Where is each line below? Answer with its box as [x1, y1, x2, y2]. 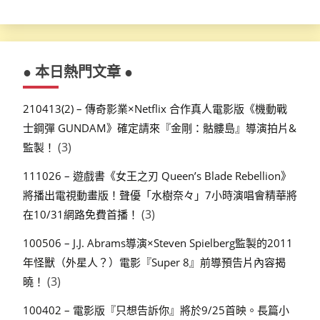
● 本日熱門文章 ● [23, 62, 133, 82]
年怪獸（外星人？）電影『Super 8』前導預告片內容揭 [23, 255, 286, 269]
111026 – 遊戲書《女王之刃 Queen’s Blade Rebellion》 [23, 169, 291, 184]
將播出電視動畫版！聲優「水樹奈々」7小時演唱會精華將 [23, 188, 297, 203]
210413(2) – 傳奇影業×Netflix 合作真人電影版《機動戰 [23, 101, 287, 116]
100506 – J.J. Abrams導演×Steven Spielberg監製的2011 [23, 236, 293, 250]
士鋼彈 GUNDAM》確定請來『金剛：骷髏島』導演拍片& [23, 121, 296, 136]
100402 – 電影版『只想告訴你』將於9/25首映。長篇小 [23, 302, 289, 317]
